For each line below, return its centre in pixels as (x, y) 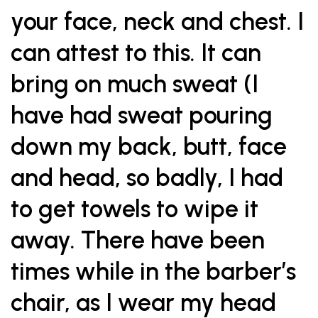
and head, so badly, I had (147, 178)
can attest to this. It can (136, 53)
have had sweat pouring (144, 115)
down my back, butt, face (149, 147)
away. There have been (138, 240)
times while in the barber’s (153, 272)
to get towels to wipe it (135, 209)
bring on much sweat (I (135, 84)
